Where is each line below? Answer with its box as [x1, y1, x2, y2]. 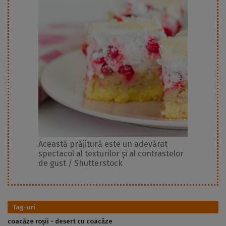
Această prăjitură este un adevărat [38, 139, 167, 149]
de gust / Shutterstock [38, 158, 123, 168]
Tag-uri [13, 203, 35, 211]
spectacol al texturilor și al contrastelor [38, 149, 184, 159]
